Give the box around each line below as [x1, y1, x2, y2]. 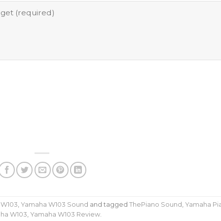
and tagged [88, 201, 129, 209]
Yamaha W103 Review [30, 211, 101, 219]
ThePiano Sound [129, 201, 182, 209]
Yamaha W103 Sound [20, 201, 88, 209]
